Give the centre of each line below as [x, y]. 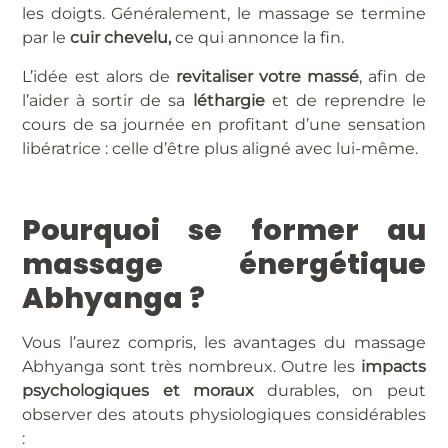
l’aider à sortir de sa [107, 100]
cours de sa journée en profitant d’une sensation [224, 124]
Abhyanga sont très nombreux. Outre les [191, 367]
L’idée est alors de [99, 76]
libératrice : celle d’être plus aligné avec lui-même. [222, 148]
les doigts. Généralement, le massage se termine [224, 14]
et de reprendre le [345, 100]
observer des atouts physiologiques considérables [224, 415]
